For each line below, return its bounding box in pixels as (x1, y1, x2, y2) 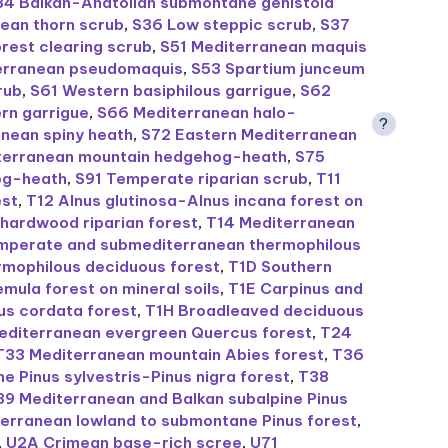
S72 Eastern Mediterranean (141, 125, 358, 145)
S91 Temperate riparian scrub (75, 169, 309, 189)
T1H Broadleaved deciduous (145, 301, 365, 321)
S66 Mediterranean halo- (97, 103, 297, 123)
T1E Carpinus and (228, 279, 364, 299)
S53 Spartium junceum (191, 59, 366, 79)
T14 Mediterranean (206, 213, 356, 233)
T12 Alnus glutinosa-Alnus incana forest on (26, 191, 364, 211)
